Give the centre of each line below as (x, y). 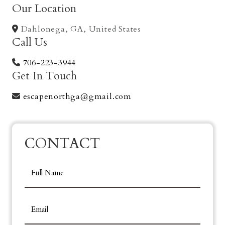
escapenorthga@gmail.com (76, 96)
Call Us (30, 42)
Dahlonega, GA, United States (80, 29)
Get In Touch (44, 76)
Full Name (47, 173)
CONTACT (64, 143)
